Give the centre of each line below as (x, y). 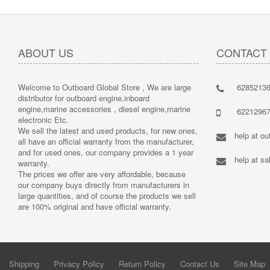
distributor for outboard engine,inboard (84, 98)
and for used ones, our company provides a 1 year (106, 152)
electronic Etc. (43, 120)
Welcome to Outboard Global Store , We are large (105, 87)
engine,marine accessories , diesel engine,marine (104, 109)
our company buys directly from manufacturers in (104, 185)
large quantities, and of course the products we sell (107, 196)
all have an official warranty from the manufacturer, (106, 141)
